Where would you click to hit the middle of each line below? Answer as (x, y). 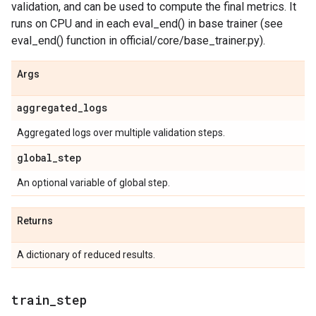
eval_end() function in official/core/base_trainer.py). (138, 41)
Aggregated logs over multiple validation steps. (121, 133)
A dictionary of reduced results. (86, 255)
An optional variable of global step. (93, 183)
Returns (35, 221)
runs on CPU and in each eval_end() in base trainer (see (147, 24)
